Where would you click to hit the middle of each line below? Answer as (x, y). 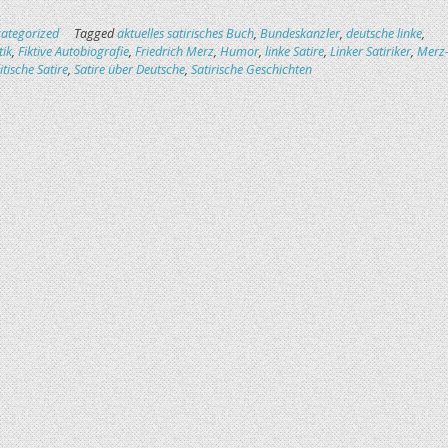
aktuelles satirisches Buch (185, 33)
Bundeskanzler (299, 33)
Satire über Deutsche (129, 69)
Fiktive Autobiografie (73, 51)
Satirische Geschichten (251, 69)
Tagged (95, 33)
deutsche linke (383, 33)
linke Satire (294, 51)
